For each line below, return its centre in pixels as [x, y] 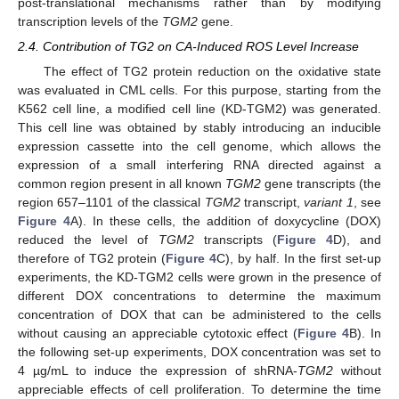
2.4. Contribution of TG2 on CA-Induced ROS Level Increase [188, 46]
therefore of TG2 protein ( [92, 258]
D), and [357, 239]
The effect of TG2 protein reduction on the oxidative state [212, 71]
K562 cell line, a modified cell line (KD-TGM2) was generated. [199, 108]
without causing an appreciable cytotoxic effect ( [158, 333]
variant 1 [329, 202]
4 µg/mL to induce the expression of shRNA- [158, 370]
